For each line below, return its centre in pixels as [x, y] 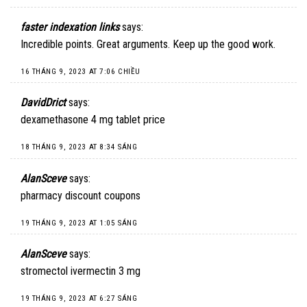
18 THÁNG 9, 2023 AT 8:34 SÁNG [79, 147]
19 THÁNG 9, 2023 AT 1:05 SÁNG [79, 223]
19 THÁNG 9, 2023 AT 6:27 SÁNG [79, 298]
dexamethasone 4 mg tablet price [93, 120]
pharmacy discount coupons [81, 195]
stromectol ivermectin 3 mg [81, 271]
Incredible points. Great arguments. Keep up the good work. [148, 45]
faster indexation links [70, 27]
